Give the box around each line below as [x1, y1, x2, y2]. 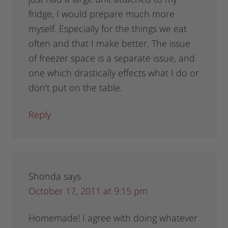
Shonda [28, 170, 62, 183]
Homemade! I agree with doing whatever [28, 212, 198, 224]
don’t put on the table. [28, 81, 123, 94]
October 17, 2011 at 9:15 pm [28, 185, 148, 197]
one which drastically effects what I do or [28, 67, 199, 79]
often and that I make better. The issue [28, 37, 191, 50]
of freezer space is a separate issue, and [28, 52, 195, 65]
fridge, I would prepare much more [28, 8, 175, 20]
